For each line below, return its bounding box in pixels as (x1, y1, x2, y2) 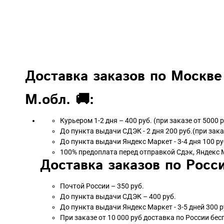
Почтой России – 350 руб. (60, 181, 145, 190)
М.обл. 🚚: (20, 89, 94, 110)
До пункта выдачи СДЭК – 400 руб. (60, 192, 176, 200)
